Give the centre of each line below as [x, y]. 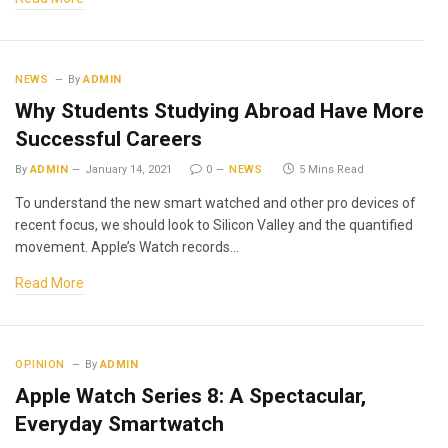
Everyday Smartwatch [119, 424]
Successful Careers [108, 139]
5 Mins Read [332, 169]
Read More [49, 283]
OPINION [40, 364]
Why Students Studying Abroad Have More [219, 111]
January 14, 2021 [129, 169]
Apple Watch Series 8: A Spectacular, [190, 396]
